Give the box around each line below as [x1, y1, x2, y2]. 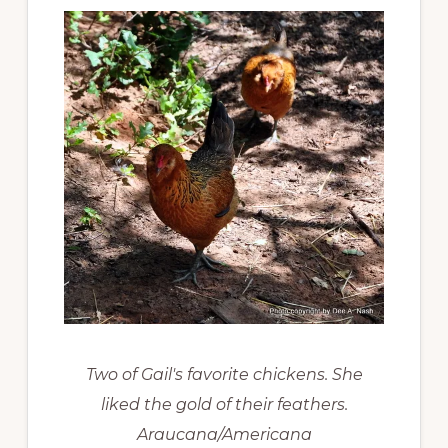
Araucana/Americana [136, 425, 312, 445]
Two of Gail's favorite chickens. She [85, 365, 363, 385]
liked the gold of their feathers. [100, 395, 348, 415]
